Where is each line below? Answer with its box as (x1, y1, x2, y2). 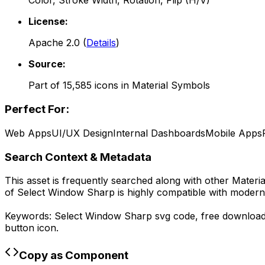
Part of (28, 79, 63, 92)
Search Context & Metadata (5, 150, 151, 164)
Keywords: (5, 210, 54, 222)
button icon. (5, 222, 59, 234)
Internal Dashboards (113, 127, 205, 139)
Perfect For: (5, 102, 69, 117)
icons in (92, 79, 132, 92)
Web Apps (5, 127, 51, 139)
